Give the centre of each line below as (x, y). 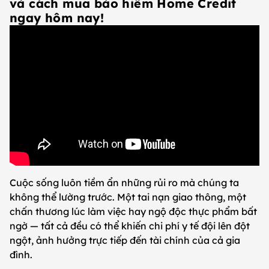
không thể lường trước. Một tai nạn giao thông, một (128, 197)
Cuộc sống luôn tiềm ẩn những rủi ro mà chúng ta (124, 182)
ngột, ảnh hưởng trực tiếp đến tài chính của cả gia (125, 240)
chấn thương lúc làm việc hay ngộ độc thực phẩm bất (133, 211)
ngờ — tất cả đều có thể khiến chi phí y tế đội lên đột (130, 225)
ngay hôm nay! (57, 17)
